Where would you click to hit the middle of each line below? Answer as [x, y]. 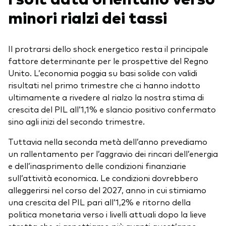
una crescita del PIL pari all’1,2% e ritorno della [99, 202]
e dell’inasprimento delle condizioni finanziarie [97, 166]
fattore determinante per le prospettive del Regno [108, 61]
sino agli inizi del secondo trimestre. [76, 121]
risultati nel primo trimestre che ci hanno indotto [104, 85]
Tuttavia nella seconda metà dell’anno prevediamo [108, 142]
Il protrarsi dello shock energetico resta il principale [108, 49]
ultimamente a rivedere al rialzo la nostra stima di [106, 97]
